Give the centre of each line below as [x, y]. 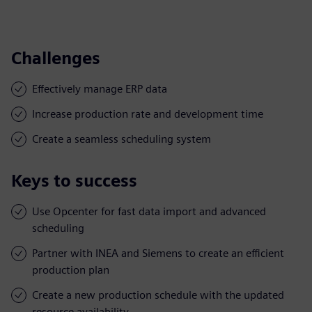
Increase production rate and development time [148, 114]
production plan [71, 270]
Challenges [56, 58]
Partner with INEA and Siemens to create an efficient [158, 253]
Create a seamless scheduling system [122, 139]
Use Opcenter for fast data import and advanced [149, 211]
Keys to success [74, 180]
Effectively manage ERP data [100, 88]
